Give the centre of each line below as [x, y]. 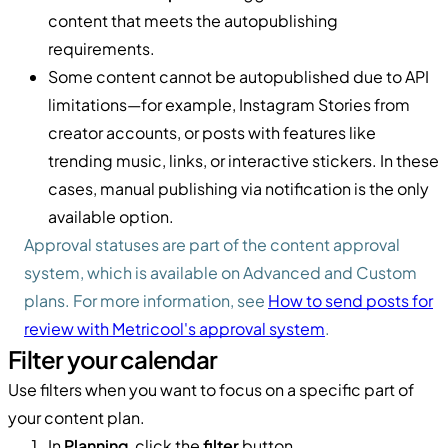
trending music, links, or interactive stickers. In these [243, 160]
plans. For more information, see [146, 300]
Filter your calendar [112, 358]
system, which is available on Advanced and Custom [220, 272]
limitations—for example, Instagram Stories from [229, 104]
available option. [111, 216]
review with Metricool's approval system [174, 328]
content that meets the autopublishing [193, 20]
